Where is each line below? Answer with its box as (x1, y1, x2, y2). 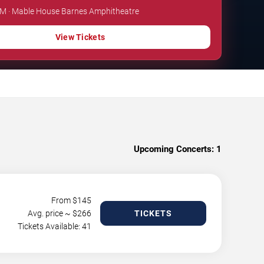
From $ (51, 195, 77, 205)
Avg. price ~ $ (28, 208, 77, 218)
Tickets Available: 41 (18, 221, 91, 231)
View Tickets (55, 32, 105, 42)
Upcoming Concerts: (134, 143, 214, 154)
